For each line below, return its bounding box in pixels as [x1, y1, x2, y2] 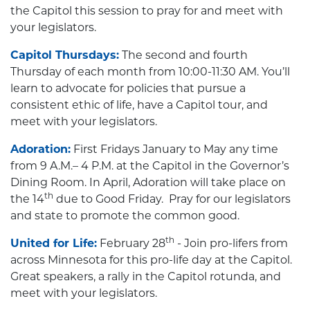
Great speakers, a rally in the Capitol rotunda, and [10, 270, 281, 284]
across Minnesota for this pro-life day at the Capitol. [10, 253, 292, 267]
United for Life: [10, 237, 97, 250]
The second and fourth [119, 48, 248, 62]
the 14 [10, 192, 44, 206]
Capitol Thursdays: [10, 48, 119, 62]
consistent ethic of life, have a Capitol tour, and [10, 98, 268, 112]
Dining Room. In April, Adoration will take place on [10, 176, 286, 190]
